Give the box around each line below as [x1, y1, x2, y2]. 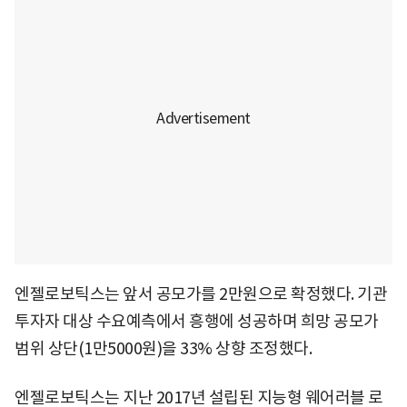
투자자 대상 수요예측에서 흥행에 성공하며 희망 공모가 [15, 310, 379, 332]
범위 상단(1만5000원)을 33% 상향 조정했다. [15, 337, 312, 359]
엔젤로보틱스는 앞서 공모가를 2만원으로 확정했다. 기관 [15, 283, 387, 304]
